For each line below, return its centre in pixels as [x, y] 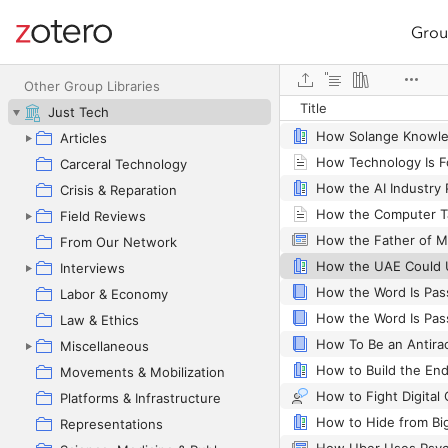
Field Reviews [103, 216]
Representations [111, 424]
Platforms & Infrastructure [140, 398]
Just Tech [78, 112]
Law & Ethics [99, 320]
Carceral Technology [123, 164]
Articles [83, 138]
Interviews [92, 268]
